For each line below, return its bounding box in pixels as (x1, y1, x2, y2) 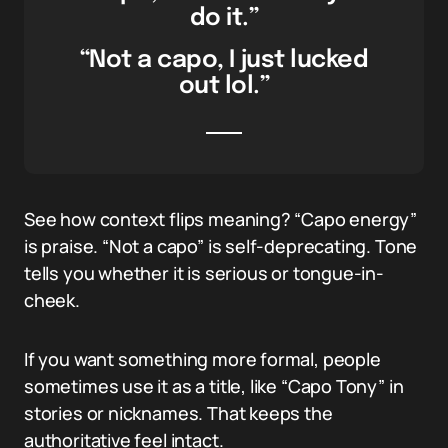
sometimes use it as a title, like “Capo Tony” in (24, 374, 404, 398)
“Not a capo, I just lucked (79, 48, 369, 73)
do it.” (189, 6, 259, 31)
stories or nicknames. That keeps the (24, 401, 333, 425)
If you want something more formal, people (24, 347, 381, 371)
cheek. (24, 288, 80, 312)
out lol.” (178, 74, 270, 99)
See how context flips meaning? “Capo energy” (24, 207, 418, 231)
